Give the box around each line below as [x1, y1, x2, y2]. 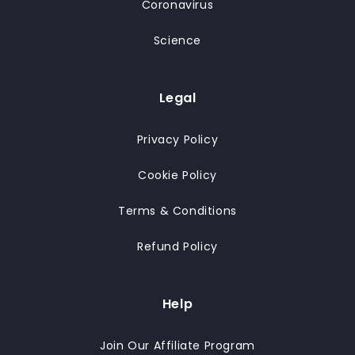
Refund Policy [137, 239, 218, 254]
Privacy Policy [136, 132, 219, 147]
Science [153, 32, 202, 48]
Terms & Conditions [118, 203, 237, 219]
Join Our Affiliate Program [100, 338, 255, 353]
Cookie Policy [138, 167, 217, 183]
